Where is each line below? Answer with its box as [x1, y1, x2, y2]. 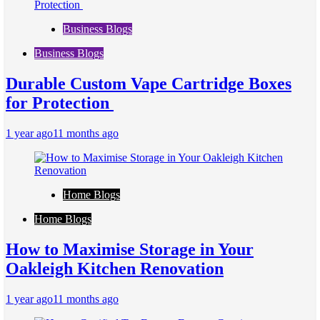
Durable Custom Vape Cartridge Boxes [6, 74, 291, 94]
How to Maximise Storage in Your [6, 239, 254, 259]
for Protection [6, 94, 114, 113]
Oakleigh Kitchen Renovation [6, 259, 224, 278]
